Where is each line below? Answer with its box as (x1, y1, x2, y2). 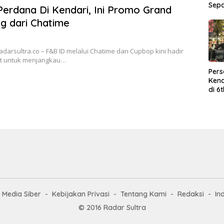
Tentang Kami (120, 189, 166, 198)
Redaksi (177, 189, 204, 198)
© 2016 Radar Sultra (78, 202, 146, 212)
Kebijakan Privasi (51, 189, 109, 198)
